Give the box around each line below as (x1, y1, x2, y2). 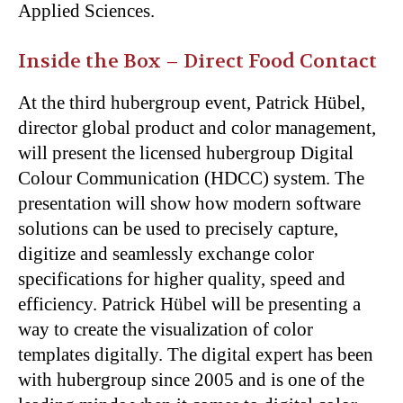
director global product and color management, (18, 117, 376, 139)
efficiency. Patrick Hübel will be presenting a (18, 293, 361, 315)
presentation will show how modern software (18, 193, 361, 214)
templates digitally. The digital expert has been (18, 344, 373, 365)
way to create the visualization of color (18, 318, 313, 340)
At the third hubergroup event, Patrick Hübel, (18, 92, 365, 113)
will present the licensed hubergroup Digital (18, 142, 354, 164)
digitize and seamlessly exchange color (18, 243, 314, 264)
